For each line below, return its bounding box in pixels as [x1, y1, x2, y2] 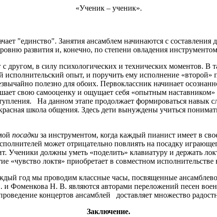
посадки [12, 130, 40, 139]
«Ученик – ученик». [75, 3, 142, 12]
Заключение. [87, 207, 130, 216]
